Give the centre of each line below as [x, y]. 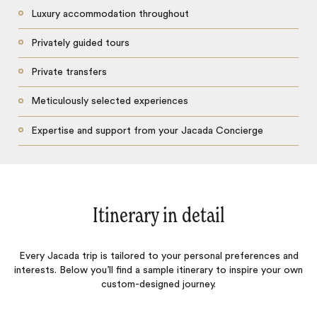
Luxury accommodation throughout [110, 14]
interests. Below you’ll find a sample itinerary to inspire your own [158, 271]
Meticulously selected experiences [109, 102]
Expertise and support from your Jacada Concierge [147, 131]
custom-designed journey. [158, 285]
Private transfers [69, 73]
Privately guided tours [80, 43]
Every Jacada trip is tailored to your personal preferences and [158, 257]
